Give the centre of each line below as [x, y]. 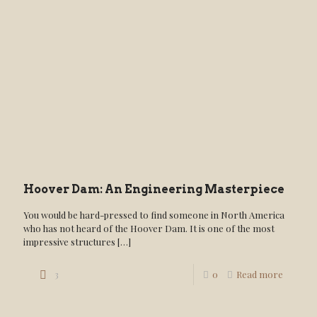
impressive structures [69, 242]
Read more [260, 274]
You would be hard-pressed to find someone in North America [154, 215]
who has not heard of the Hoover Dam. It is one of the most [149, 228]
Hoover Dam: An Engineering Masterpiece [154, 189]
